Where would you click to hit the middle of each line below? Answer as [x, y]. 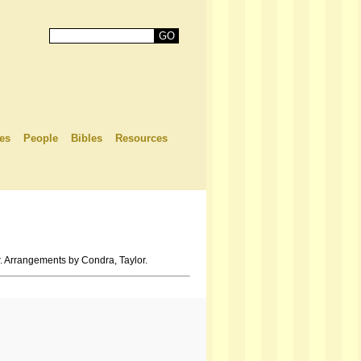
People [41, 138]
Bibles [87, 138]
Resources [141, 138]
